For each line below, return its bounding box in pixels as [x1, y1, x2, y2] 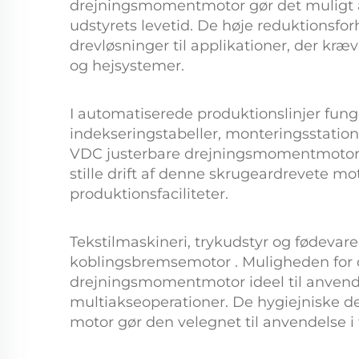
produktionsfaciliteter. [70, 185, 228, 203]
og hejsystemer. [70, 57, 184, 75]
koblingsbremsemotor [70, 253, 235, 271]
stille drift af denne [70, 165, 209, 183]
